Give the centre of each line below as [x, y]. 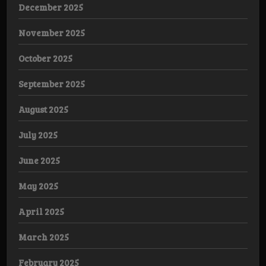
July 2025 [38, 134]
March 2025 [44, 237]
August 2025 [43, 109]
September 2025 [52, 83]
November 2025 [52, 32]
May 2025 [38, 186]
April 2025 [41, 211]
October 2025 [45, 58]
